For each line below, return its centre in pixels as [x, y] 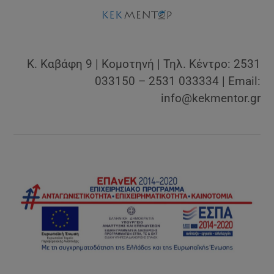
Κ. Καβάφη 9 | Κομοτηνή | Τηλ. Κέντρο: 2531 [143, 64]
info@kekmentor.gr [210, 98]
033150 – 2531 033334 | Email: [177, 81]
